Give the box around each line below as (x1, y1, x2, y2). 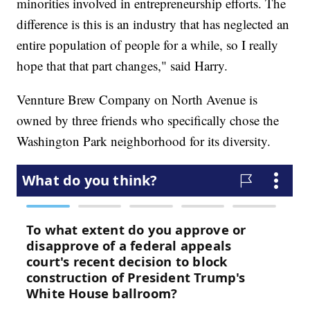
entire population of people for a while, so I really (17, 36, 279, 54)
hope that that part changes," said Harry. (17, 57, 228, 75)
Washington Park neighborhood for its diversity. (17, 132, 271, 150)
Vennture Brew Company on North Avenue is (17, 91, 258, 109)
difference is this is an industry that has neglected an (17, 15, 290, 33)
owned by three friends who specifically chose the (17, 111, 280, 129)
